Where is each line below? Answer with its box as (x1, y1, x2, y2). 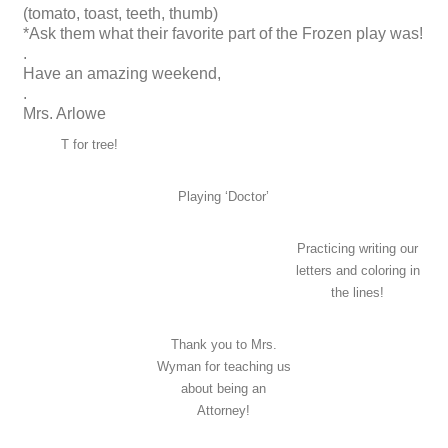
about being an (181, 381, 267, 397)
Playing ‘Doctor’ (178, 188, 270, 204)
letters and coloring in (295, 262, 420, 278)
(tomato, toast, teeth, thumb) (23, 5, 218, 22)
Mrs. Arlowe (23, 105, 106, 122)
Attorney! (197, 403, 251, 419)
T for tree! (61, 136, 119, 152)
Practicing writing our (297, 240, 419, 256)
